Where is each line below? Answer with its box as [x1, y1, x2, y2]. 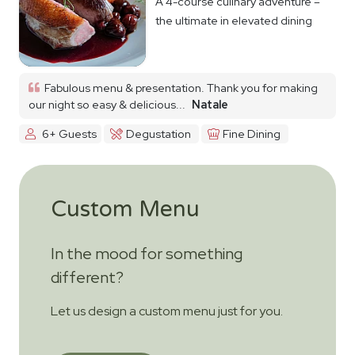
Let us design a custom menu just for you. [51, 302, 283, 319]
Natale [192, 96, 228, 112]
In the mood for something [51, 242, 242, 264]
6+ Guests [41, 126, 97, 142]
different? [51, 266, 124, 288]
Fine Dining [222, 126, 281, 142]
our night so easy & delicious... [29, 96, 185, 112]
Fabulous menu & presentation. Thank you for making [40, 79, 319, 95]
